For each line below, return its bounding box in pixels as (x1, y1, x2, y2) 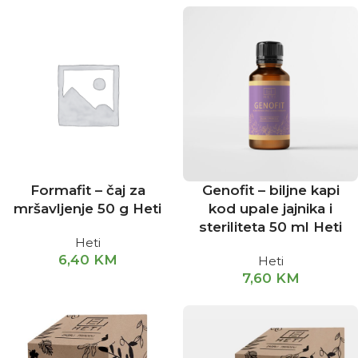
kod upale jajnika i (209, 201, 332, 217)
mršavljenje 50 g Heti (14, 201, 161, 217)
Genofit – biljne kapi (201, 182, 340, 198)
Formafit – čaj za (30, 182, 145, 198)
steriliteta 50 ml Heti (199, 219, 342, 235)
